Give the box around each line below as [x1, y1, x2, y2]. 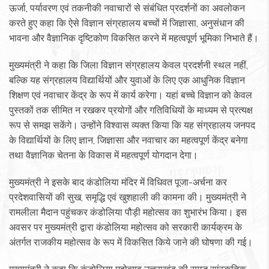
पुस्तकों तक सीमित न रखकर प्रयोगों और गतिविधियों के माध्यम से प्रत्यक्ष [9, 104, 253, 116]
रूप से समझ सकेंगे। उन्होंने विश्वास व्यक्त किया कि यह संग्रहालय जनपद [9, 119, 255, 131]
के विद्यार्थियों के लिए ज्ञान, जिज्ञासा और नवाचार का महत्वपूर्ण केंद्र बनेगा [9, 134, 248, 147]
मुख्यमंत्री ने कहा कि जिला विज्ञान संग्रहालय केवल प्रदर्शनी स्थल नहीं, [9, 59, 248, 71]
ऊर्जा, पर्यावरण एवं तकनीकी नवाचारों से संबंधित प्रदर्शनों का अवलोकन [9, 2, 245, 14]
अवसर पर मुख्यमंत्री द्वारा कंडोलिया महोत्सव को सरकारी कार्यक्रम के [9, 221, 242, 234]
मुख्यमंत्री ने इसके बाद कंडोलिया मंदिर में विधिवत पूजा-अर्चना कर [9, 176, 227, 189]
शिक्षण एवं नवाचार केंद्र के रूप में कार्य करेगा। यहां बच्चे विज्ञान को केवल [9, 89, 252, 101]
